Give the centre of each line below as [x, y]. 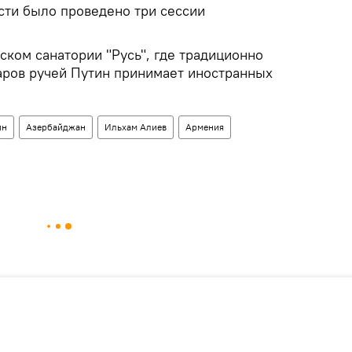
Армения [205, 126]
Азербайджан [56, 126]
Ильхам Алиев [136, 126]
